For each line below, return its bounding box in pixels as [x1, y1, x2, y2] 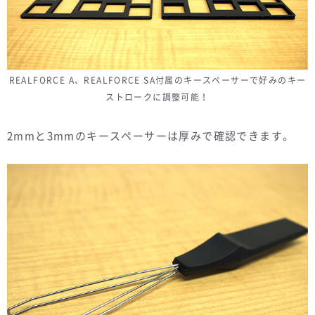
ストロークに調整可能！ [105, 91, 210, 104]
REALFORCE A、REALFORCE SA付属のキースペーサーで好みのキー [8, 74, 307, 87]
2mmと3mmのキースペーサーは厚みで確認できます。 [7, 128, 295, 144]
